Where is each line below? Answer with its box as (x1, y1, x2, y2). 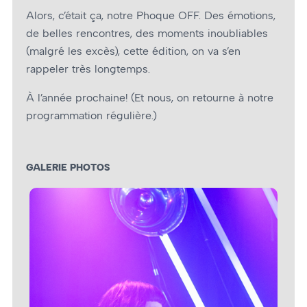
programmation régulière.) (26, 109, 157, 123)
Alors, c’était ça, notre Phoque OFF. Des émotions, (26, 9, 275, 23)
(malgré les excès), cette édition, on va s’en (26, 45, 241, 58)
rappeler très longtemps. (26, 62, 150, 76)
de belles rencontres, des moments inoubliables (26, 27, 268, 40)
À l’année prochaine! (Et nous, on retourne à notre (26, 91, 273, 105)
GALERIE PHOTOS (26, 161, 110, 174)
